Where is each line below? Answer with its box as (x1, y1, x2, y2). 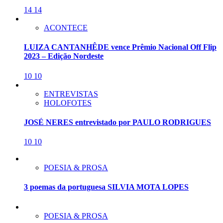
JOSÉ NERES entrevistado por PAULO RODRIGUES (24, 117, 211, 126)
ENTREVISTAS (44, 89, 98, 98)
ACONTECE (44, 23, 88, 32)
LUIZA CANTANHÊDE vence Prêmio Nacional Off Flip (24, 43, 217, 52)
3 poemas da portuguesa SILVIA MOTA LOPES (24, 183, 189, 192)
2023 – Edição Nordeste (24, 52, 104, 61)
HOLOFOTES (44, 98, 92, 107)
